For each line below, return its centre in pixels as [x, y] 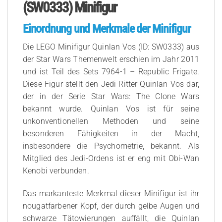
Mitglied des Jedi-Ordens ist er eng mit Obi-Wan [111, 159]
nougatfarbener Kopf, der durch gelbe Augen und [111, 206]
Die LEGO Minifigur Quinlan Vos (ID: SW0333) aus [111, 47]
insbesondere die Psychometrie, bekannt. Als [111, 146]
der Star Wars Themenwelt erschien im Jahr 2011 [111, 59]
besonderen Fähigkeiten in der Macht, [111, 134]
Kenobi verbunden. [56, 171]
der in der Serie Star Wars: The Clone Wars [111, 97]
